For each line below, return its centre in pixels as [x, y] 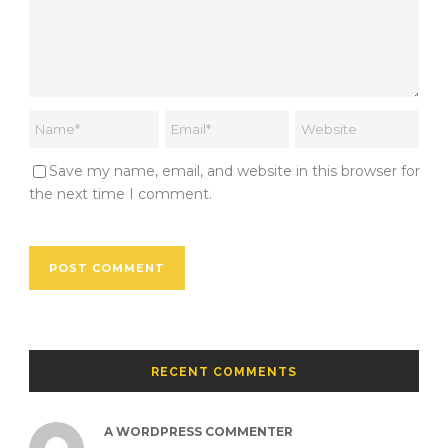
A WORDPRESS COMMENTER [198, 431]
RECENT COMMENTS [224, 371]
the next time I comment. [120, 193]
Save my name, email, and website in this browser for [234, 170]
